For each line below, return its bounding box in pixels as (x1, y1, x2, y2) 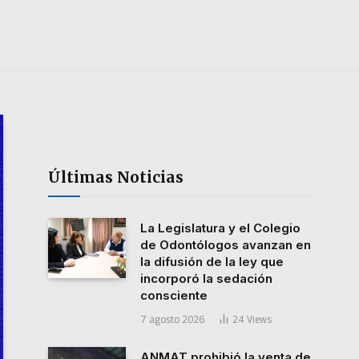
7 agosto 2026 (140, 313, 204, 326)
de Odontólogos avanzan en (140, 237, 311, 253)
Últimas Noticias (48, 167, 184, 188)
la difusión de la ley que (140, 254, 284, 270)
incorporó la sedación (140, 271, 272, 287)
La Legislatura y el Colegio (140, 220, 301, 236)
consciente (140, 288, 208, 304)
